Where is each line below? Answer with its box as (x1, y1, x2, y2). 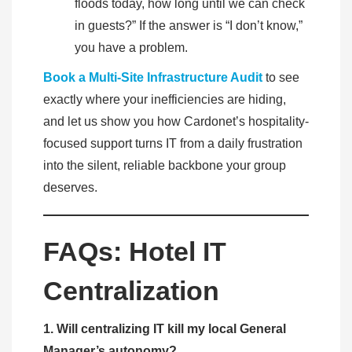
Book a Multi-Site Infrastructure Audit (43, 71, 262, 85)
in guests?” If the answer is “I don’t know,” (75, 19, 302, 33)
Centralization (43, 276, 219, 306)
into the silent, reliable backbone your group (43, 159, 286, 173)
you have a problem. (75, 41, 191, 55)
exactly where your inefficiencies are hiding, (43, 93, 286, 107)
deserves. (43, 181, 101, 195)
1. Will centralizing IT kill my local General (43, 322, 286, 336)
